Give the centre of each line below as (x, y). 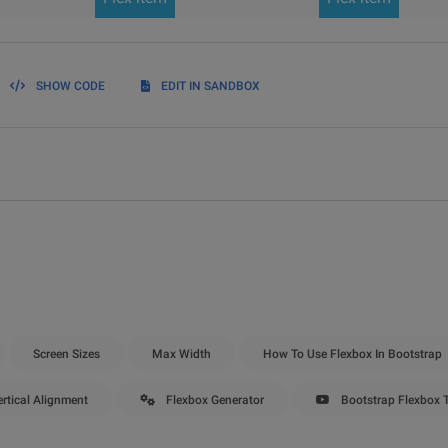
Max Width (181, 354)
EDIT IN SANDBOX (210, 86)
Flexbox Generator (213, 400)
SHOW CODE (70, 86)
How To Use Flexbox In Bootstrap (352, 354)
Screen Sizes (66, 354)
